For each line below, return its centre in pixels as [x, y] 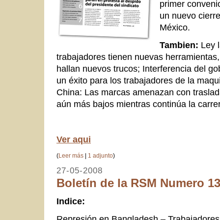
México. [175, 27]
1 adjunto [100, 155]
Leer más [71, 155]
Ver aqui [74, 139]
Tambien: [179, 45]
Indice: [71, 201]
